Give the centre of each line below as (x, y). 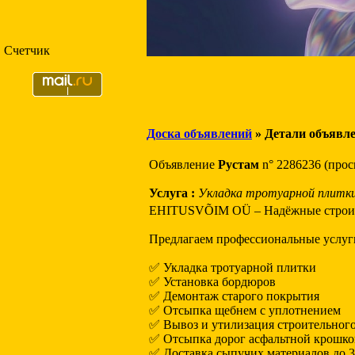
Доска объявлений (199, 134)
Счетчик (27, 50)
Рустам (239, 164)
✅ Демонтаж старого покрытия (234, 296)
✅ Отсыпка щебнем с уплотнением (245, 310)
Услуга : (172, 193)
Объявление (183, 164)
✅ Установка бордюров (212, 282)
